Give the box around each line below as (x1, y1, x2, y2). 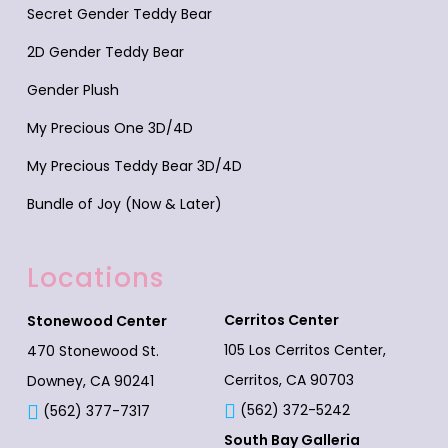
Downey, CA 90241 (26, 371, 154, 391)
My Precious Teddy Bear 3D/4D (26, 156, 242, 176)
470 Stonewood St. (26, 341, 159, 361)
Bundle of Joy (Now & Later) (26, 194, 222, 214)
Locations (26, 260, 164, 296)
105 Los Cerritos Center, (223, 340, 386, 360)
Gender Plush (26, 80, 119, 100)
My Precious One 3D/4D (26, 118, 193, 138)
